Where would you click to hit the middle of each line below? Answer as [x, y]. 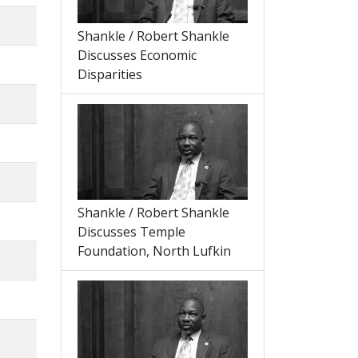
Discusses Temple [131, 232]
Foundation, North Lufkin [154, 251]
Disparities [110, 75]
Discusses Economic [137, 56]
